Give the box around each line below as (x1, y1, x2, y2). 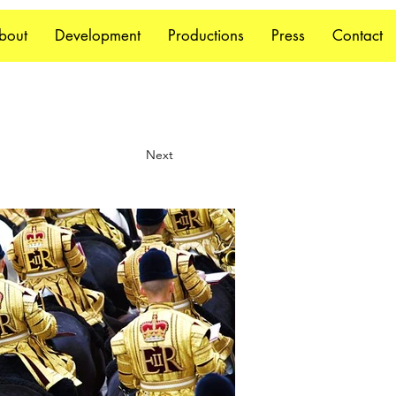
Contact (332, 26, 383, 45)
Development (55, 26, 141, 45)
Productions (168, 26, 244, 45)
